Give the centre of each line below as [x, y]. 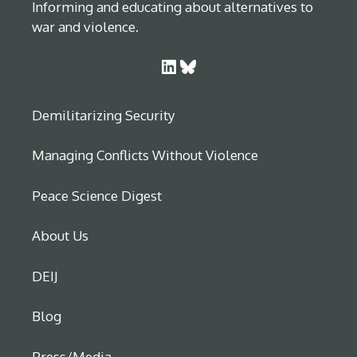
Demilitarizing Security [103, 115]
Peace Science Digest [97, 195]
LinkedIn [165, 65]
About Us [60, 236]
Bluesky [182, 65]
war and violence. [85, 27]
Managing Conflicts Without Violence [145, 155]
